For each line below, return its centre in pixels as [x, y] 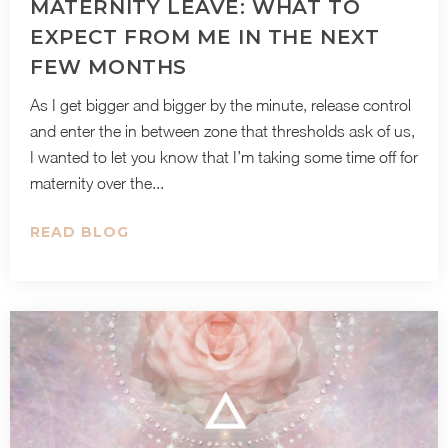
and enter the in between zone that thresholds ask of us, [222, 131]
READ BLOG [79, 232]
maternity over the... [97, 183]
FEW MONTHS [108, 67]
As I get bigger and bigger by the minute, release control [220, 105]
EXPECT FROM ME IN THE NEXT [205, 37]
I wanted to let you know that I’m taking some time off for [224, 157]
